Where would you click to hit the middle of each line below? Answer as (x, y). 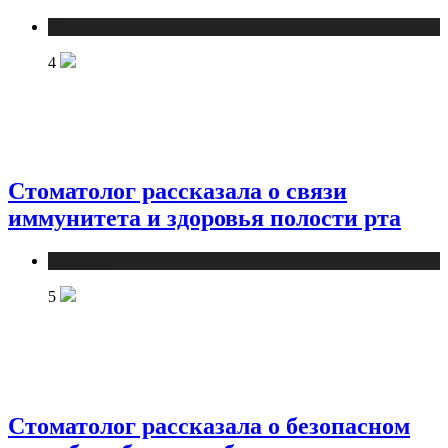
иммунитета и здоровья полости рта (204, 218)
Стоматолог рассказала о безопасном (209, 425)
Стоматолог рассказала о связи (177, 191)
